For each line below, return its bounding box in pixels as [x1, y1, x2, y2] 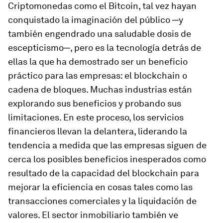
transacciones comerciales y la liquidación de [8, 196, 197, 206]
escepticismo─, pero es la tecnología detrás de [8, 42, 201, 53]
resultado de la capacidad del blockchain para [8, 168, 199, 178]
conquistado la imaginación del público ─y [8, 14, 183, 25]
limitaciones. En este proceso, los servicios [8, 112, 184, 122]
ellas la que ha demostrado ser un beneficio [8, 56, 188, 67]
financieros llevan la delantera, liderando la [8, 126, 187, 136]
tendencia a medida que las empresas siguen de [8, 140, 207, 150]
